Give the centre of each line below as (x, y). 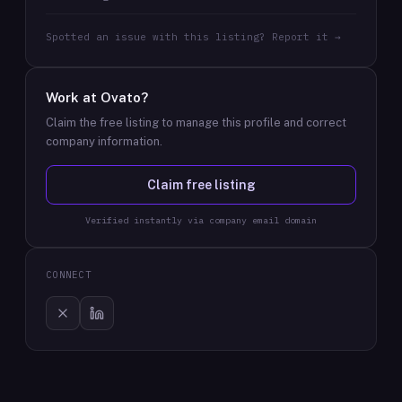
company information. (104, 141)
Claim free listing (201, 185)
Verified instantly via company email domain (201, 220)
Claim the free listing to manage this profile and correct (196, 122)
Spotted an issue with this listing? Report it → (193, 37)
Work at (73, 97)
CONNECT (69, 275)
